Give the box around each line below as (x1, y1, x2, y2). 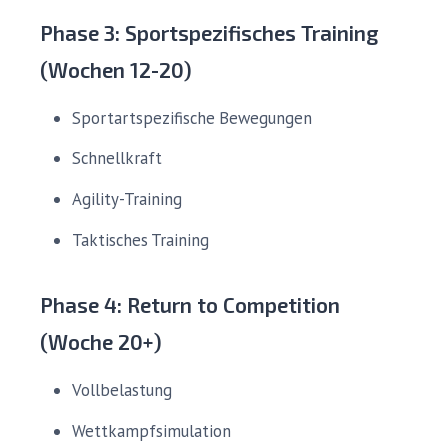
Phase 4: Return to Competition (40, 291, 340, 317)
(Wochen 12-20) (40, 56, 192, 82)
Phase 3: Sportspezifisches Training (40, 19, 378, 45)
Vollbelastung (72, 378, 172, 401)
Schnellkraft (72, 147, 162, 170)
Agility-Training (72, 188, 182, 211)
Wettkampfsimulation (72, 419, 231, 442)
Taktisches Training (72, 228, 209, 251)
